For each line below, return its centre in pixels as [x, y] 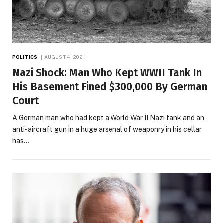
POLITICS [25, 56]
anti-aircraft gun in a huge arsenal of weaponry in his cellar [107, 129]
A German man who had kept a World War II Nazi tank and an [108, 118]
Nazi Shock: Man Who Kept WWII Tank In [107, 72]
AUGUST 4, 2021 [65, 56]
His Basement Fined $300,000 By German [110, 86]
